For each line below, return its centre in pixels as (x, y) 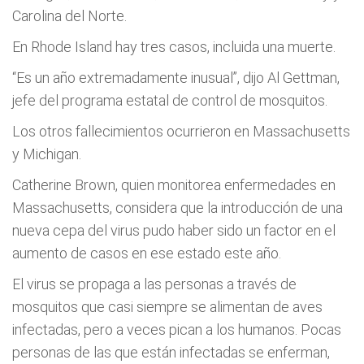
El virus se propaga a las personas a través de (154, 284)
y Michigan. (47, 154)
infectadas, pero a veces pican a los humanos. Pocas (177, 329)
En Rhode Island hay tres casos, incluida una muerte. (174, 47)
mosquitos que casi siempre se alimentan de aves (167, 307)
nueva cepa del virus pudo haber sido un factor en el (174, 230)
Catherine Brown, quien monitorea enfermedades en (174, 185)
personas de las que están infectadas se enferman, (171, 352)
